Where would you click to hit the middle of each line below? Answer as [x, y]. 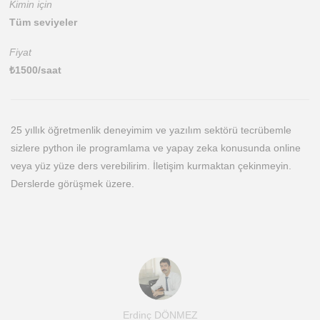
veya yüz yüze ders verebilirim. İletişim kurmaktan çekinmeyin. [151, 166]
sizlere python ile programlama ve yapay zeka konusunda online [156, 148]
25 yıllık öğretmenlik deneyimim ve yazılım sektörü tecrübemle [151, 130]
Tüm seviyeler [43, 22]
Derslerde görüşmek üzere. [72, 184]
